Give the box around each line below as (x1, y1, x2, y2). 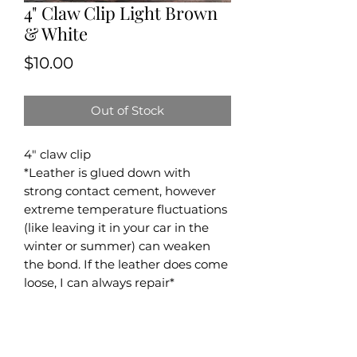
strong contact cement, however (24, 182, 216, 198)
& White (24, 21, 88, 45)
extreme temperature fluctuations (24, 201, 227, 217)
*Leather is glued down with (24, 164, 190, 180)
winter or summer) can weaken (24, 237, 210, 253)
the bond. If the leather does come (24, 256, 228, 272)
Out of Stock (91, 102, 164, 118)
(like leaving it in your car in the (24, 219, 209, 235)
